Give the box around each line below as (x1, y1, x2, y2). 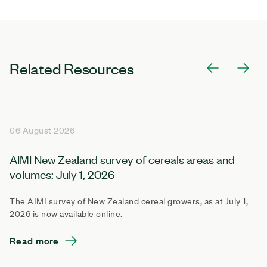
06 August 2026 (10, 125, 74, 136)
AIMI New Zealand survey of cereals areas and (10, 151, 235, 166)
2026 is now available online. (10, 208, 123, 219)
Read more (10, 234, 59, 247)
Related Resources (10, 58, 135, 77)
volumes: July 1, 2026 (10, 166, 115, 181)
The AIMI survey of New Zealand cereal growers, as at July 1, (10, 195, 248, 207)
